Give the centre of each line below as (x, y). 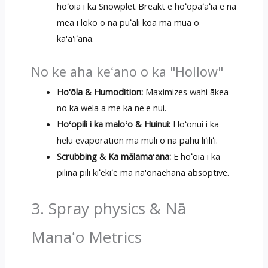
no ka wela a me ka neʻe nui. (112, 108)
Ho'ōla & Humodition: (100, 92)
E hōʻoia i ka (196, 156)
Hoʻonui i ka (195, 124)
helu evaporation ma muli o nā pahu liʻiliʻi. (138, 140)
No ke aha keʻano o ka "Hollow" (127, 72)
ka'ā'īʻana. (76, 39)
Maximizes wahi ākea (186, 92)
